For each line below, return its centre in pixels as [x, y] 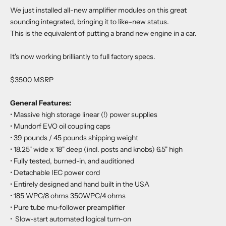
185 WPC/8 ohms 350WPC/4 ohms [70, 195]
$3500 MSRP [32, 79]
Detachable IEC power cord [57, 172]
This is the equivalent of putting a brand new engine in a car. [103, 33]
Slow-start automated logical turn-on [72, 219]
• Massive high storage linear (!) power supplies [84, 114]
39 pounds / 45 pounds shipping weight [76, 137]
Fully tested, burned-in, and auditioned [74, 161]
